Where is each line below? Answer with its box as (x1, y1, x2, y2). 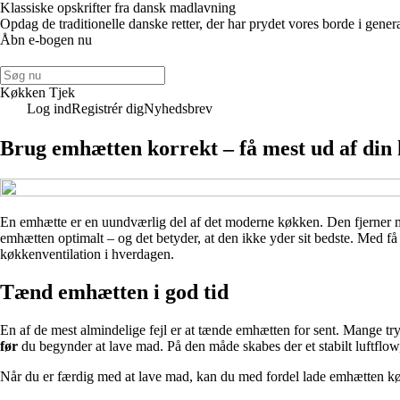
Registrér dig (71, 101, 144, 116)
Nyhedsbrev (144, 101, 212, 116)
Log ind (27, 101, 71, 116)
